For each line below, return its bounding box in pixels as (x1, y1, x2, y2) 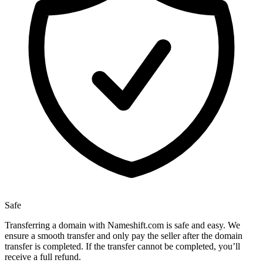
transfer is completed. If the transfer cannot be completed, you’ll (5, 241, 240, 252)
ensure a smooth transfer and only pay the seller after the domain (5, 231, 242, 241)
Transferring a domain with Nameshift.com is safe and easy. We (5, 220, 240, 231)
